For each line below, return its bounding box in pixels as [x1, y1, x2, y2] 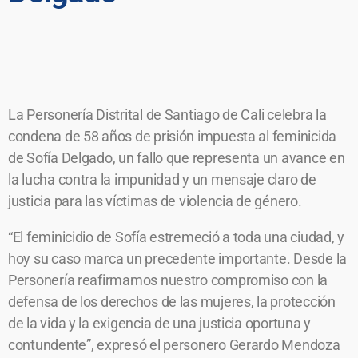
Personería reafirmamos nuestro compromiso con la [8, 271, 328, 288]
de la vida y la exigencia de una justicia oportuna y [8, 314, 311, 332]
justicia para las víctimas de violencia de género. [8, 192, 302, 209]
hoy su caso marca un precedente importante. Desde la [8, 249, 347, 267]
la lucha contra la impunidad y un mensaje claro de [8, 170, 316, 188]
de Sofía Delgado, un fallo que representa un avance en [8, 149, 345, 166]
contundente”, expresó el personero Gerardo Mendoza [8, 336, 340, 353]
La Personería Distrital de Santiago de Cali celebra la [8, 105, 327, 123]
